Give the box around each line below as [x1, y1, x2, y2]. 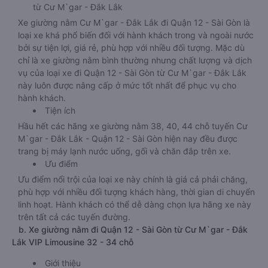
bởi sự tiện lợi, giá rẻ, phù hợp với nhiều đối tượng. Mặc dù [18, 42, 245, 53]
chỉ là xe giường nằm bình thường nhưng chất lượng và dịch [18, 55, 252, 65]
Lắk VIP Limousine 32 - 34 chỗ [12, 237, 133, 247]
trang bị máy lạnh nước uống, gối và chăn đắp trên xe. [18, 146, 231, 156]
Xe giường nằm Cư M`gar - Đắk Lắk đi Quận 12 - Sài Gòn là [18, 17, 250, 28]
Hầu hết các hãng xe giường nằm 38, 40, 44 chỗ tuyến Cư [18, 121, 248, 131]
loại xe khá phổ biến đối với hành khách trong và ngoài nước [18, 30, 254, 40]
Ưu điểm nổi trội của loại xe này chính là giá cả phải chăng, [18, 174, 248, 184]
